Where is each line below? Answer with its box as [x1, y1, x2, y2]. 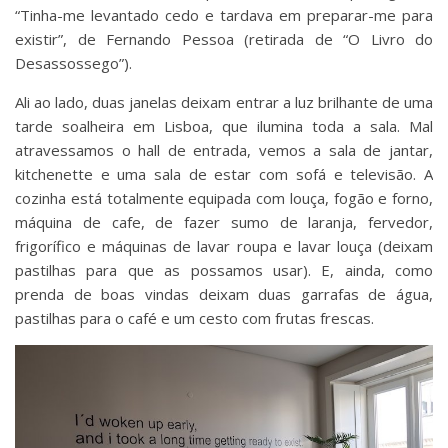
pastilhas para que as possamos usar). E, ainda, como [15, 259, 433, 280]
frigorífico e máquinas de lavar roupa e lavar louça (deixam [15, 235, 433, 256]
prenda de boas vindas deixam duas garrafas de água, [15, 283, 433, 304]
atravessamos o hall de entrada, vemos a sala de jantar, [15, 139, 433, 160]
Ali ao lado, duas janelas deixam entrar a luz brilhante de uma [15, 91, 433, 112]
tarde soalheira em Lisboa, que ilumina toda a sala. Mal [15, 115, 433, 136]
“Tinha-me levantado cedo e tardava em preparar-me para [15, 4, 433, 25]
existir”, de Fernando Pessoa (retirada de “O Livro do [15, 28, 433, 49]
